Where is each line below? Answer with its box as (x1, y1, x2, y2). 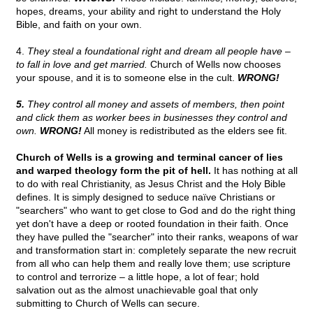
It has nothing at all (211, 165, 298, 177)
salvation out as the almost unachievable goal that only (16, 284, 258, 296)
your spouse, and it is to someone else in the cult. (16, 72, 238, 84)
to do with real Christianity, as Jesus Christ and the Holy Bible (16, 178, 286, 190)
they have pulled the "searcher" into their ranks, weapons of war (16, 231, 298, 243)
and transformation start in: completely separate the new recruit (16, 245, 296, 256)
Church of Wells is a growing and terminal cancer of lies (16, 152, 283, 163)
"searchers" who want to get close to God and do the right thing (16, 205, 296, 217)
